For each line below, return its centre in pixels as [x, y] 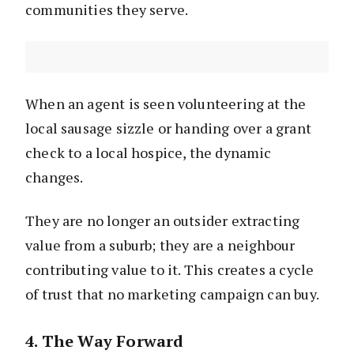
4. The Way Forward [105, 341]
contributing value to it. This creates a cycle [170, 270]
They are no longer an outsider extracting [163, 221]
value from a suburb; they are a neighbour [160, 245]
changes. [55, 177]
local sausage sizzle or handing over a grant [168, 128]
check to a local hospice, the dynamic [149, 153]
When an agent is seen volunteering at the [166, 104]
